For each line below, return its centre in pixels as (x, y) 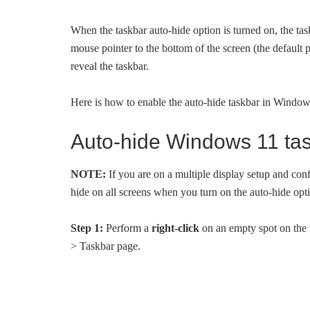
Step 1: (87, 228)
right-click (175, 228)
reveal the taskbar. (110, 66)
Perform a (127, 228)
